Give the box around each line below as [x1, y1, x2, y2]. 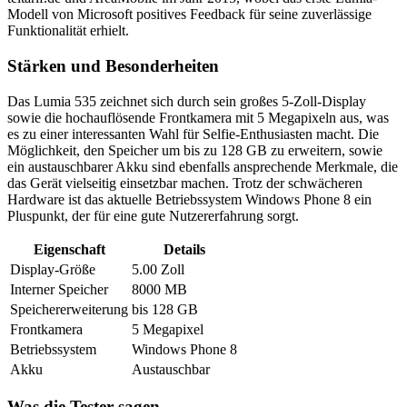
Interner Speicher [10, 281, 108, 297]
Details [164, 241, 205, 257]
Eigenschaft [33, 241, 105, 257]
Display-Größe [10, 261, 95, 277]
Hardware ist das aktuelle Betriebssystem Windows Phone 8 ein [7, 191, 372, 207]
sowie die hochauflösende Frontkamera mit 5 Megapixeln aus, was [7, 109, 389, 125]
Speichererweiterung [10, 301, 128, 317]
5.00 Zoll [132, 261, 184, 277]
